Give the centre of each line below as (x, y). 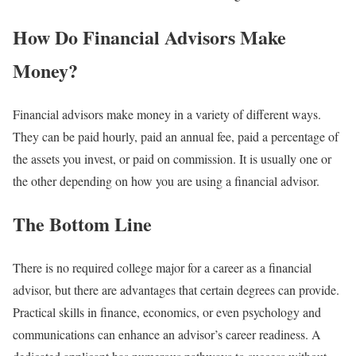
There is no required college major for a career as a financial (162, 268)
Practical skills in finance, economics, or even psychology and (167, 312)
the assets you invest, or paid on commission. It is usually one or (172, 158)
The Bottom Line (82, 224)
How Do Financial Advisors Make (149, 37)
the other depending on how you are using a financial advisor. (166, 180)
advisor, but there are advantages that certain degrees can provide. (176, 290)
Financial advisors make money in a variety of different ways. (167, 114)
